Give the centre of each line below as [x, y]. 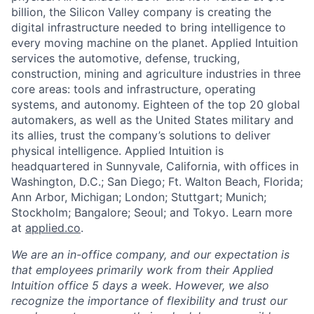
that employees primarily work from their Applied [142, 269]
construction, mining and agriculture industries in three [156, 73]
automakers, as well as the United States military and [152, 120]
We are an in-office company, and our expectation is [150, 254]
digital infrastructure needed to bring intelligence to [149, 27]
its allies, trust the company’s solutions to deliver [141, 135]
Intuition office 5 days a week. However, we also [140, 285]
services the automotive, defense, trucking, [125, 58]
